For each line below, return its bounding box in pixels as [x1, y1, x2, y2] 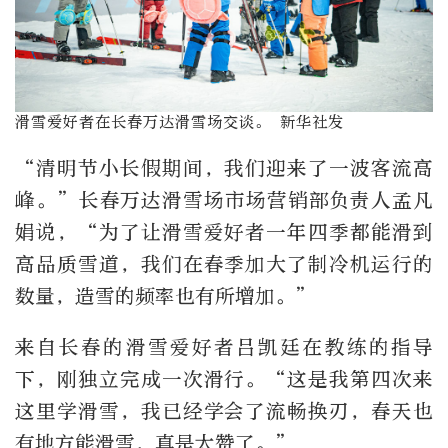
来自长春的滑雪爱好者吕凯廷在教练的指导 [15, 336, 433, 360]
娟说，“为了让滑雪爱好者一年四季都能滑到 [15, 220, 433, 244]
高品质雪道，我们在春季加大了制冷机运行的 [15, 252, 433, 276]
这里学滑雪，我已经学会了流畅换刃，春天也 [15, 400, 433, 424]
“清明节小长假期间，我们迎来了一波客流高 [15, 156, 433, 180]
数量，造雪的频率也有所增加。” [15, 284, 316, 308]
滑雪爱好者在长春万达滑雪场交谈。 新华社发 [15, 113, 344, 132]
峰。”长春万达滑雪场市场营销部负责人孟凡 [15, 188, 433, 212]
